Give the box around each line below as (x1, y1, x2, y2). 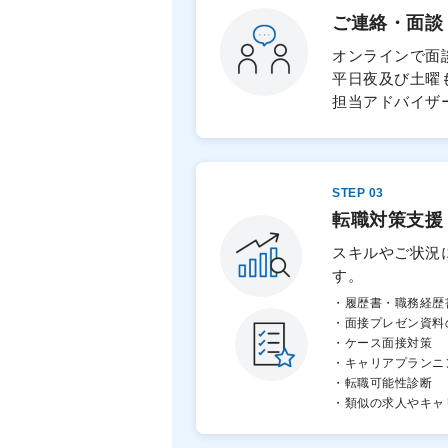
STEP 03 (332, 186, 384, 200)
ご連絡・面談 (332, 13, 443, 33)
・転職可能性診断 (332, 376, 432, 390)
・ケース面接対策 (332, 336, 432, 350)
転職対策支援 (332, 210, 443, 230)
